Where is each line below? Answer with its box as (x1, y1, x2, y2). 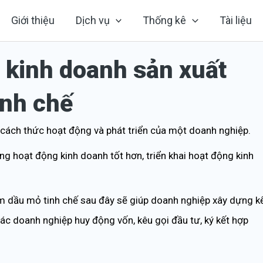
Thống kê (143, 14, 187, 26)
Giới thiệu (11, 14, 55, 26)
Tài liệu (220, 14, 252, 26)
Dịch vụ (75, 14, 110, 26)
